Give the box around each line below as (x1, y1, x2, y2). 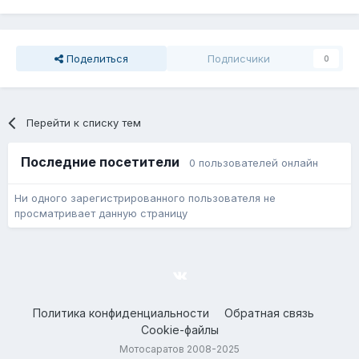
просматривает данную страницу (14, 206, 188, 220)
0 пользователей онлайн (189, 155, 318, 169)
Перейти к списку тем (26, 115, 142, 129)
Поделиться (63, 51, 128, 65)
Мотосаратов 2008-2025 (119, 342, 240, 355)
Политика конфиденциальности (33, 305, 209, 320)
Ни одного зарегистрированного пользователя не (14, 191, 276, 204)
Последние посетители (21, 153, 189, 170)
